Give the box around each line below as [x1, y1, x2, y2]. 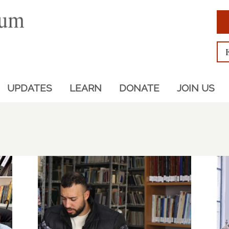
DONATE [119, 82, 159, 94]
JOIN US [176, 82, 215, 94]
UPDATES [7, 82, 52, 94]
